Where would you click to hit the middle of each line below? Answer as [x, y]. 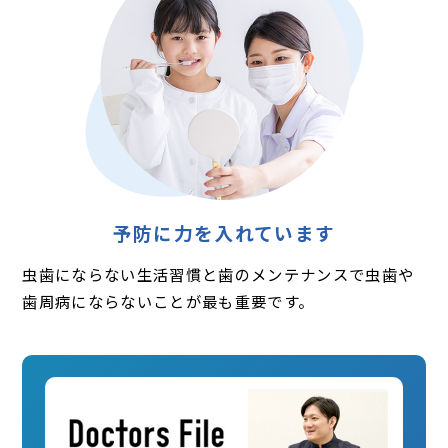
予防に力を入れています [224, 232]
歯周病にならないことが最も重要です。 [168, 300]
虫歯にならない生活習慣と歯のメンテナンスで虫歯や [218, 273]
